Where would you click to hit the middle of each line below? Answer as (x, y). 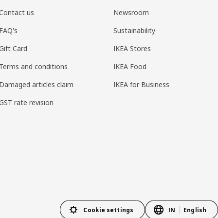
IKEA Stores (132, 49)
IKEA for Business (141, 85)
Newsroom (131, 13)
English (195, 210)
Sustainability (134, 31)
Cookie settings (109, 210)
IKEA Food (130, 67)
